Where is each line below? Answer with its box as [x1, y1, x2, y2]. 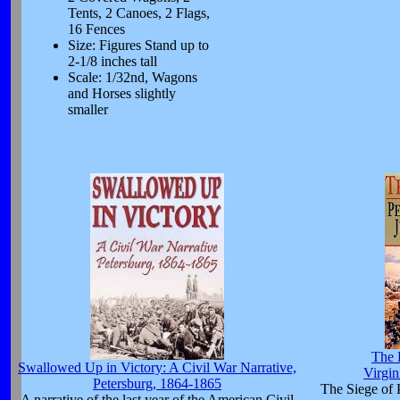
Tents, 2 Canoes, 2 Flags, [67, 5, 210, 21]
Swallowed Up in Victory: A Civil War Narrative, [18, 360, 296, 375]
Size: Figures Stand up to [67, 37, 209, 53]
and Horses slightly [67, 86, 176, 101]
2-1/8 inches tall [67, 54, 157, 69]
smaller [67, 102, 108, 117]
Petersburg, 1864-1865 [93, 376, 221, 391]
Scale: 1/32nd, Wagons [67, 70, 197, 85]
